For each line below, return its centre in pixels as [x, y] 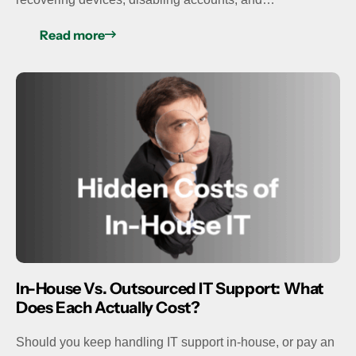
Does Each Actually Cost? [108, 308]
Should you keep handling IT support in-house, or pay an [175, 342]
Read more [72, 35]
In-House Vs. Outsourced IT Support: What [170, 289]
